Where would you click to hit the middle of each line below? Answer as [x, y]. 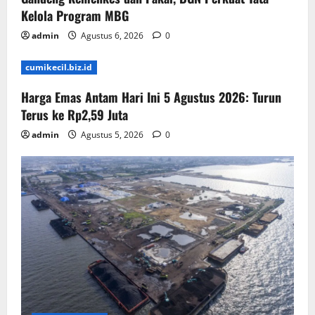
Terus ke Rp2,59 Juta [75, 115]
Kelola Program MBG [75, 16]
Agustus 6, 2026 [112, 36]
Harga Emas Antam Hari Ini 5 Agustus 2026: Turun [151, 97]
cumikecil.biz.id [59, 67]
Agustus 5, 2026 [112, 135]
